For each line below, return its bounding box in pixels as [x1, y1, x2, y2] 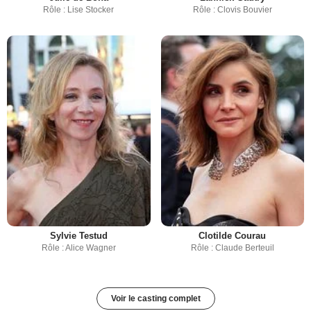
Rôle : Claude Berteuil [190, 243, 274, 253]
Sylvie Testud [49, 230, 108, 242]
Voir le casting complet [110, 294, 201, 304]
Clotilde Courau [199, 230, 267, 242]
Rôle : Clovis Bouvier [192, 5, 272, 15]
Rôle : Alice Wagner [41, 243, 116, 253]
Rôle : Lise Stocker [43, 5, 115, 15]
